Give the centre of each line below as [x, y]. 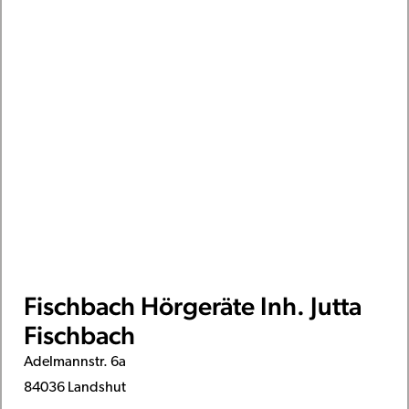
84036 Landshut [74, 388]
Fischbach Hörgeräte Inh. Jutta [192, 305]
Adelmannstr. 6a [74, 362]
